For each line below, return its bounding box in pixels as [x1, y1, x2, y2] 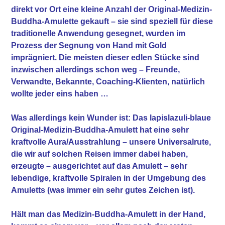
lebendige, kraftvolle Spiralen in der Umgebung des [11, 173, 206, 182]
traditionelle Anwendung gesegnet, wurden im [11, 29, 186, 38]
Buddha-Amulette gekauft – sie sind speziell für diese [11, 17, 213, 26]
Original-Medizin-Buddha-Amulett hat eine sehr [11, 125, 189, 134]
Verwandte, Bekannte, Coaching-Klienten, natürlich [11, 77, 205, 86]
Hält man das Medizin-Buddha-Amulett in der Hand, [11, 209, 206, 218]
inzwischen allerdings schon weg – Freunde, [11, 65, 180, 74]
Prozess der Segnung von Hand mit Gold [11, 41, 167, 50]
